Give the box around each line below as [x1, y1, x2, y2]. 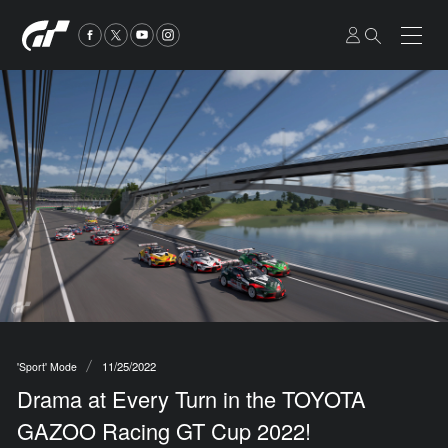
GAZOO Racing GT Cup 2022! [16, 414, 311, 446]
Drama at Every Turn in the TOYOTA [16, 382, 366, 414]
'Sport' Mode [16, 358, 77, 374]
